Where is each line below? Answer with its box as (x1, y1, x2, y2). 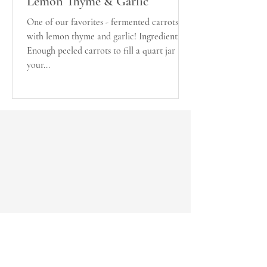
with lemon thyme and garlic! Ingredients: (27, 30, 182, 42)
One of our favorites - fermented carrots (27, 16, 178, 28)
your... (27, 59, 50, 71)
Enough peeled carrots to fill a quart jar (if (27, 45, 186, 57)
